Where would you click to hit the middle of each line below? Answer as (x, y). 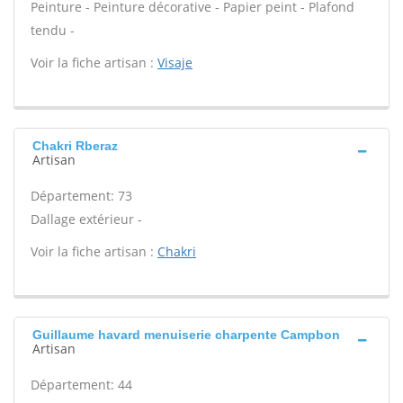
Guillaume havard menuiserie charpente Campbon (186, 335)
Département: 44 (81, 385)
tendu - (53, 30)
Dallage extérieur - (86, 219)
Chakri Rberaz (75, 146)
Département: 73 (81, 196)
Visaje (175, 63)
